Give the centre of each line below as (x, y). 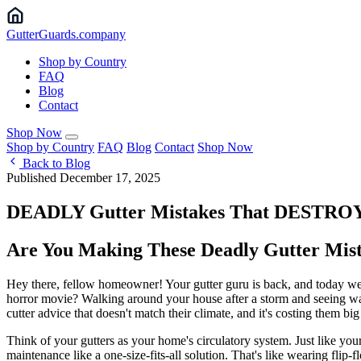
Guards (57, 34)
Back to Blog (55, 163)
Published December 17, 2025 (83, 178)
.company (101, 34)
